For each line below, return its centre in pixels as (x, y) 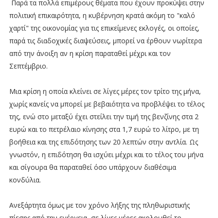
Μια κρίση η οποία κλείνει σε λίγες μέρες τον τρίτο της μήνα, (105, 91)
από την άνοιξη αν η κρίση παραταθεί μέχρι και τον (90, 53)
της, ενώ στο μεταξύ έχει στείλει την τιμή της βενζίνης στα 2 (104, 116)
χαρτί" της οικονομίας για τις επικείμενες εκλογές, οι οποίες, (104, 28)
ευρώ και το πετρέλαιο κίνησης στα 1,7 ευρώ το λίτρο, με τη (104, 129)
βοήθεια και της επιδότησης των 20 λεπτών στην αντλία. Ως (103, 142)
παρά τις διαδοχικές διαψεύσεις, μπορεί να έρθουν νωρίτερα (105, 40)
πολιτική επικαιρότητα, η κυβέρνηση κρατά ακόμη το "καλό (102, 15)
